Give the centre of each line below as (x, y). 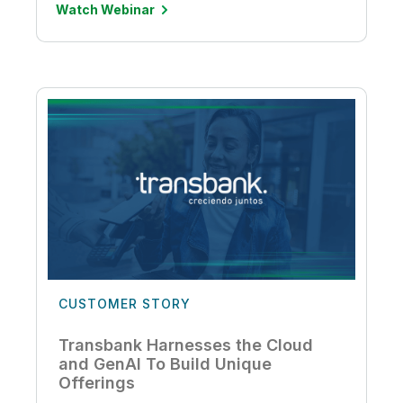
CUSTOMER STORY (125, 303)
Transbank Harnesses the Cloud (186, 345)
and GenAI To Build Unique (165, 363)
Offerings (97, 382)
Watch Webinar (105, 10)
